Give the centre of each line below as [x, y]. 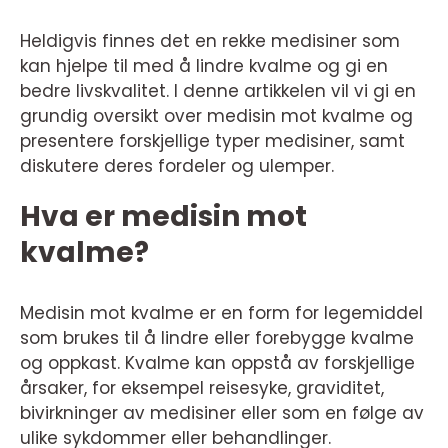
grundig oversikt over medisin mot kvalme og [216, 116]
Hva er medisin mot [163, 216]
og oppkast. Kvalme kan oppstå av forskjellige [217, 363]
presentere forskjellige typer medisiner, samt [212, 141]
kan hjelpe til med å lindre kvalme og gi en [204, 66]
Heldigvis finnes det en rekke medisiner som [210, 41]
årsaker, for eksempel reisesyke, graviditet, [202, 388]
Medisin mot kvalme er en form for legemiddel [221, 313]
